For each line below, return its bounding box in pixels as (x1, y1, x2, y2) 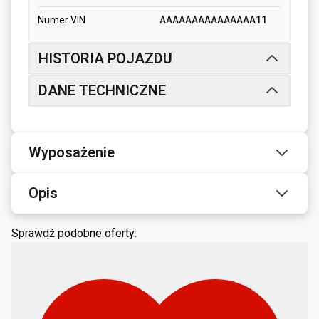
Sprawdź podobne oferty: (11, 226, 137, 240)
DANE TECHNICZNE (38, 81, 166, 99)
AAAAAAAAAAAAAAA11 (159, 14, 267, 26)
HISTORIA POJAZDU (38, 49, 172, 67)
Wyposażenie (28, 143, 115, 161)
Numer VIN (38, 14, 85, 26)
